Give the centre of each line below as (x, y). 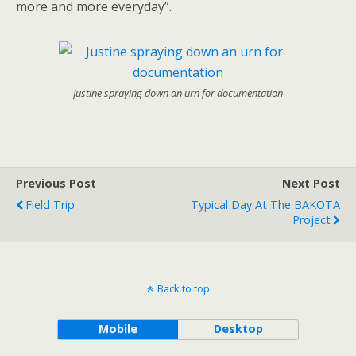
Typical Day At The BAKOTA (265, 205)
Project (311, 220)
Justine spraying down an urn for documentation (178, 93)
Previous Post (56, 183)
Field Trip (50, 205)
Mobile (118, 329)
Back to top (183, 288)
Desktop (238, 329)
